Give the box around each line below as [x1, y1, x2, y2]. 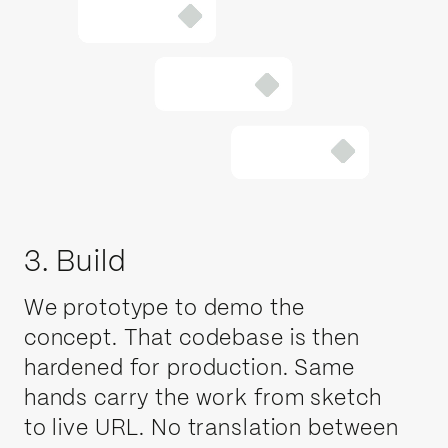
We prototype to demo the [23, 298, 305, 319]
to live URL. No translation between [23, 418, 399, 439]
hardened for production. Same [23, 358, 355, 379]
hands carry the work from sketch [23, 388, 382, 409]
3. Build [23, 249, 128, 278]
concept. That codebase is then [23, 328, 360, 349]
